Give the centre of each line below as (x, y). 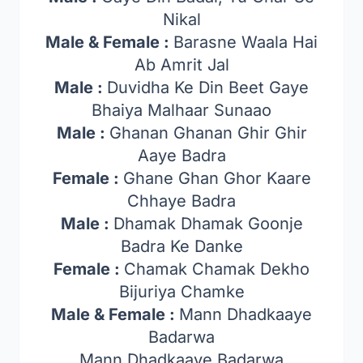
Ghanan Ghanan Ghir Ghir (208, 133)
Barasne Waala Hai (246, 42)
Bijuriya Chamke (181, 292)
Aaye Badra (181, 156)
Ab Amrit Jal (181, 65)
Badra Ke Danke (181, 246)
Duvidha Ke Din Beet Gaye (208, 88)
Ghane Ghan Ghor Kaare (217, 178)
